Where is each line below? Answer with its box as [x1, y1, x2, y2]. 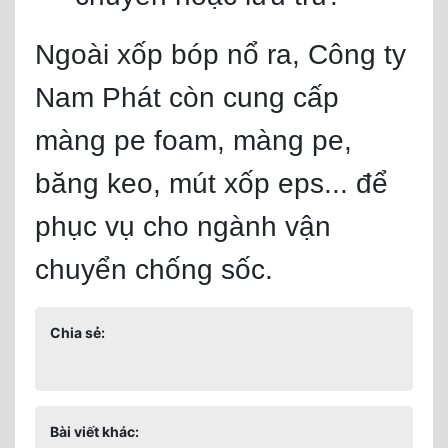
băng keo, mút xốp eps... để [35, 168, 388, 199]
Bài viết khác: [50, 423, 139, 440]
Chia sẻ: [50, 324, 105, 341]
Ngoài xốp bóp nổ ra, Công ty [35, 39, 406, 70]
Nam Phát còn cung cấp [35, 82, 339, 113]
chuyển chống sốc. [35, 254, 273, 285]
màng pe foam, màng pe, [35, 125, 352, 156]
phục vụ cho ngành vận [35, 211, 331, 242]
